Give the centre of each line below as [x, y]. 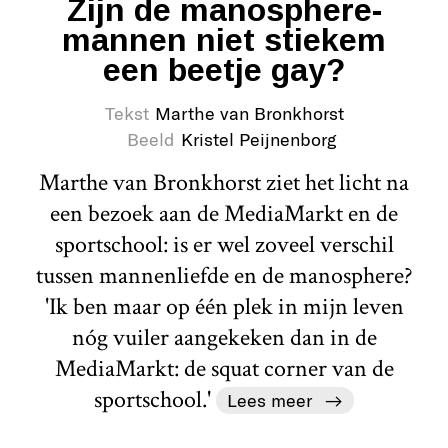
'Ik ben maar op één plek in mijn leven [224, 306]
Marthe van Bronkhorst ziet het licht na [224, 182]
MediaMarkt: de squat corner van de [224, 368]
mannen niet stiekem [224, 39]
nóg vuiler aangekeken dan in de [224, 337]
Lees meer [269, 399]
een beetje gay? [224, 69]
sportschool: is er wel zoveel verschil [224, 244]
